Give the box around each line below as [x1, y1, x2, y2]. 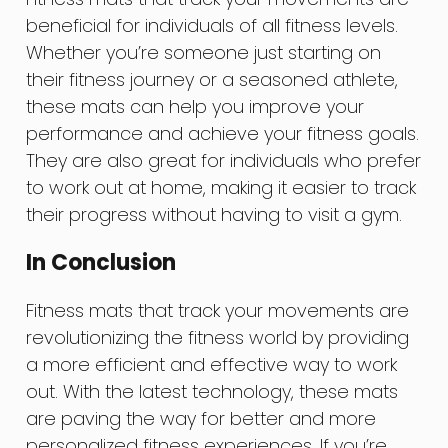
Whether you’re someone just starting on [26, 40, 382, 65]
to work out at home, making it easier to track [26, 175, 417, 200]
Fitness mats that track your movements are [26, 298, 410, 324]
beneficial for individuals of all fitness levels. [26, 13, 399, 38]
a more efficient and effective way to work [26, 352, 398, 378]
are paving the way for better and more [26, 406, 377, 432]
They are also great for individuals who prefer [26, 148, 422, 173]
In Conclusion [26, 247, 177, 279]
